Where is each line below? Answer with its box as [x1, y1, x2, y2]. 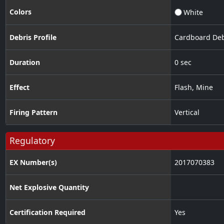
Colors [9, 7, 31, 17]
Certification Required [9, 207, 85, 217]
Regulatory [9, 134, 55, 147]
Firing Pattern [9, 107, 57, 117]
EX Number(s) [9, 157, 57, 167]
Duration [9, 57, 40, 67]
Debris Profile [9, 32, 56, 42]
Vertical [174, 107, 199, 117]
